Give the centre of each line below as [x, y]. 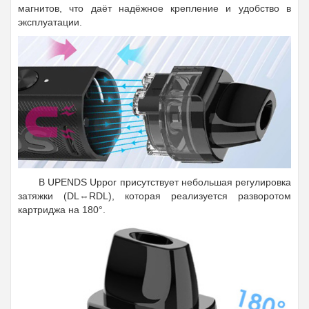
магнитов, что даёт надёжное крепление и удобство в [154, 8]
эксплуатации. [50, 22]
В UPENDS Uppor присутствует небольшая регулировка [165, 182]
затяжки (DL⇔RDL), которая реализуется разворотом [154, 196]
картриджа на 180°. [62, 210]
